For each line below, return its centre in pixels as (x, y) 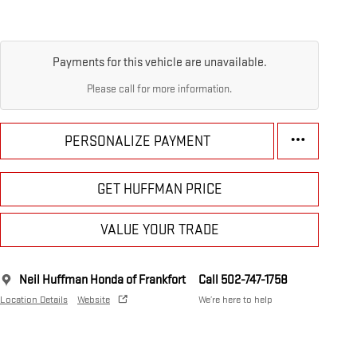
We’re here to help (235, 300)
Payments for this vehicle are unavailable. (159, 63)
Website (94, 300)
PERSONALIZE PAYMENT (137, 141)
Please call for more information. (159, 89)
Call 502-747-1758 (243, 280)
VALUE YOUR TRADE (159, 230)
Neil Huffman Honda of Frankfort (102, 280)
